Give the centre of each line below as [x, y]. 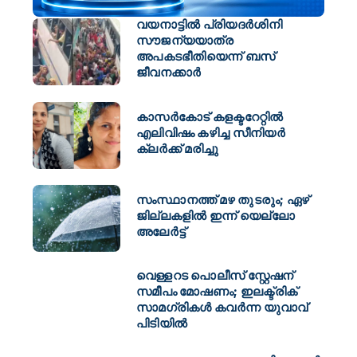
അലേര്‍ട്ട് [161, 231]
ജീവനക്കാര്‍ [169, 73]
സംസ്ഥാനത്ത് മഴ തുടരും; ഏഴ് [223, 199]
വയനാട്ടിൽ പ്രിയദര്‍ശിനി [209, 25]
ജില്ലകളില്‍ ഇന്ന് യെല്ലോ [215, 215]
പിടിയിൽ [162, 324]
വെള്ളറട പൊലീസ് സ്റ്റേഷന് [215, 276]
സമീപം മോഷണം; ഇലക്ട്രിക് [217, 292]
